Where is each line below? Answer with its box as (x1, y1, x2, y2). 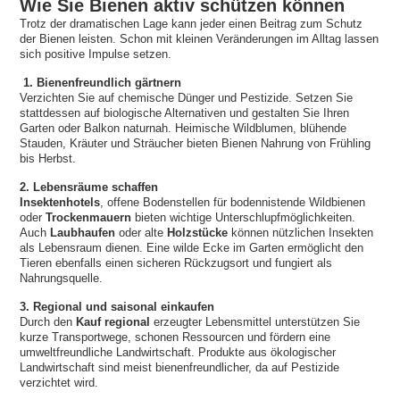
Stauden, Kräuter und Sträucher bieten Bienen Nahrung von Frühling (20, 137, 371, 151)
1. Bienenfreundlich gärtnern (23, 76, 182, 90)
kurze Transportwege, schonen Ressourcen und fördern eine (20, 330, 331, 345)
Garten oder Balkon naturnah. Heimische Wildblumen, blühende (20, 121, 347, 136)
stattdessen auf (20, 106, 104, 121)
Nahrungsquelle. (20, 271, 104, 286)
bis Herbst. (20, 152, 77, 166)
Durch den (20, 315, 77, 329)
